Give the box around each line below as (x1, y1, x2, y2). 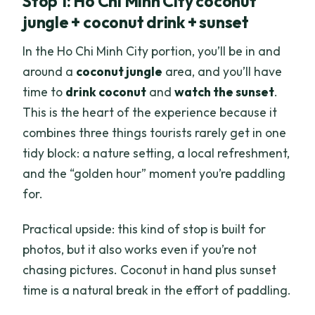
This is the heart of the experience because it (22, 104, 278, 121)
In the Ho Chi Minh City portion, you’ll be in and (22, 43, 281, 60)
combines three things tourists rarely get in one (22, 124, 287, 141)
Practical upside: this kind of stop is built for (22, 221, 266, 238)
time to (22, 84, 66, 101)
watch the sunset (174, 84, 275, 101)
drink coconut (65, 84, 147, 101)
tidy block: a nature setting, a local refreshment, (22, 145, 290, 162)
